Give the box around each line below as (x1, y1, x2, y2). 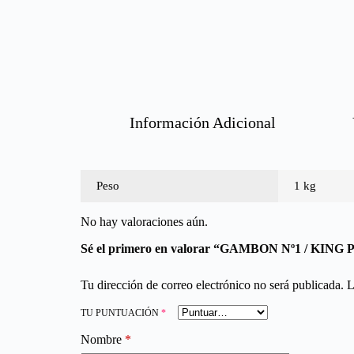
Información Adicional (130, 114, 276, 131)
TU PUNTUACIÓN (81, 307, 161, 318)
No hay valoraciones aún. (81, 215, 208, 228)
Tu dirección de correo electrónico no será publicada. (81, 278, 344, 292)
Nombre (81, 333, 122, 346)
